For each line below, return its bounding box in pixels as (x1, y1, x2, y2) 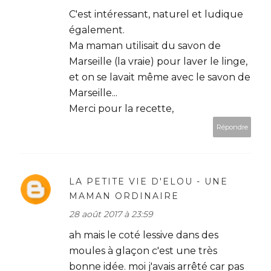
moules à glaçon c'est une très (69, 244, 217, 256)
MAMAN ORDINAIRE (69, 190, 179, 201)
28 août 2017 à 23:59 (69, 208, 153, 220)
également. (69, 24, 125, 36)
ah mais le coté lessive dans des (69, 229, 218, 241)
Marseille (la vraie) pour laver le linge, (69, 55, 247, 67)
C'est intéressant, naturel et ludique (69, 8, 243, 20)
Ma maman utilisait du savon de (69, 39, 221, 51)
